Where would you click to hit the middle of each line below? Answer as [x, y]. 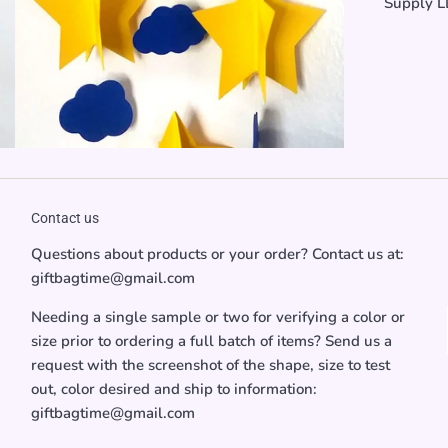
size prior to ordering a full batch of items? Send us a [211, 341]
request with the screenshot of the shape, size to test [210, 365]
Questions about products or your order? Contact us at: [217, 254]
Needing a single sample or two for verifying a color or [217, 317]
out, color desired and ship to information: [173, 389]
